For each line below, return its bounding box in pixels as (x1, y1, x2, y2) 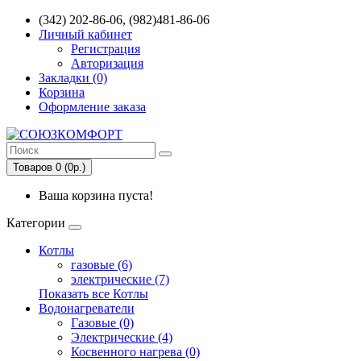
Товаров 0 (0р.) (13, 161, 85, 173)
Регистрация (71, 42, 140, 56)
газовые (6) (71, 258, 132, 272)
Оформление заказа (39, 100, 146, 114)
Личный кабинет (39, 27, 132, 41)
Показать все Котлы (39, 287, 148, 301)
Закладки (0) (39, 71, 107, 85)
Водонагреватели (39, 301, 135, 315)
